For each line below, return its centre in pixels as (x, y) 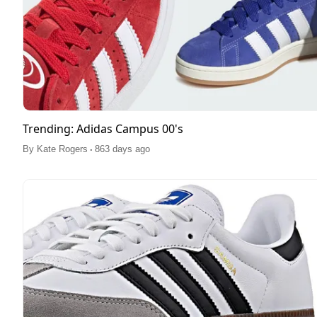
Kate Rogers (62, 149)
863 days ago (122, 149)
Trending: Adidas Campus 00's (103, 128)
